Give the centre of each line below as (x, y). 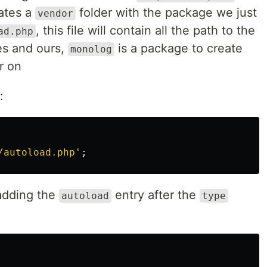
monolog (91, 49)
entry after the (156, 195)
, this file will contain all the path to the (145, 30)
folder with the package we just (166, 13)
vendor (55, 13)
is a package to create (178, 48)
